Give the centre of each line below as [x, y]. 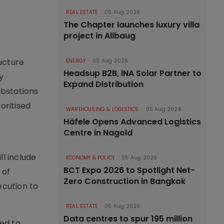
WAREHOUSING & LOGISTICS [102, 109]
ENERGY [76, 61]
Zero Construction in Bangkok [124, 181]
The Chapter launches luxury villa [131, 25]
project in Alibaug [99, 36]
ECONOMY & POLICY [90, 158]
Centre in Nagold [98, 133]
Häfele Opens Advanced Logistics [132, 122]
